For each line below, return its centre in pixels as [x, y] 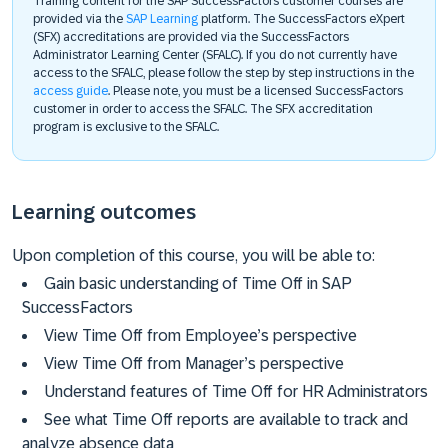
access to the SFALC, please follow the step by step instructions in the [223, 73]
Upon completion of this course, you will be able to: [193, 255]
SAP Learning [163, 19]
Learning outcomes [104, 212]
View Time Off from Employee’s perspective [200, 335]
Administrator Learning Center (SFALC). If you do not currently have [215, 55]
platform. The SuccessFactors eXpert [303, 19]
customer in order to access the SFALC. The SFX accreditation [203, 109]
